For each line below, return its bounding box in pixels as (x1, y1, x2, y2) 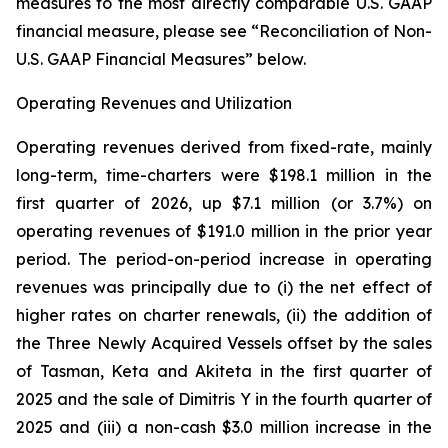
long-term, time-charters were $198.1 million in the (16, 165, 432, 185)
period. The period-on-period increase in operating (16, 249, 432, 269)
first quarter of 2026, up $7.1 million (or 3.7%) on (16, 193, 432, 213)
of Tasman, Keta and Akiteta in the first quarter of (16, 361, 432, 381)
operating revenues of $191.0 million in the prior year (16, 221, 432, 241)
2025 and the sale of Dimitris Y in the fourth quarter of (16, 389, 432, 409)
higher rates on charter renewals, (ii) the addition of (16, 305, 432, 325)
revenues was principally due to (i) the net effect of (16, 277, 432, 297)
